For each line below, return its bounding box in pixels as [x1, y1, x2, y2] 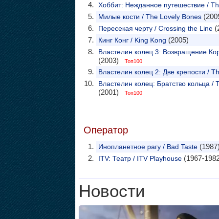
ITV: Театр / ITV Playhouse [98, 154, 182, 162]
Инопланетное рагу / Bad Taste [98, 143, 197, 151]
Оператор [83, 125, 128, 135]
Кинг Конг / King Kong [98, 36, 166, 44]
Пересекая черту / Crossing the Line [98, 24, 213, 32]
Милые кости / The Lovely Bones [98, 13, 201, 21]
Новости [78, 182, 145, 200]
